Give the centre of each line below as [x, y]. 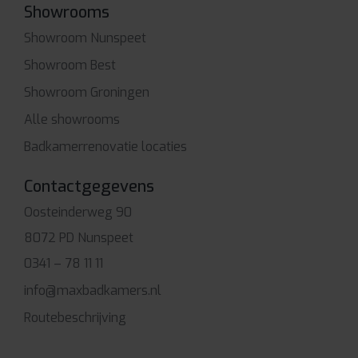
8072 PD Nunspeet [79, 237]
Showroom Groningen [87, 92]
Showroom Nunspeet [85, 38]
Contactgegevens [89, 186]
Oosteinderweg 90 [78, 212]
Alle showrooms [72, 119]
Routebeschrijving [75, 317]
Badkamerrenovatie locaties [105, 146]
